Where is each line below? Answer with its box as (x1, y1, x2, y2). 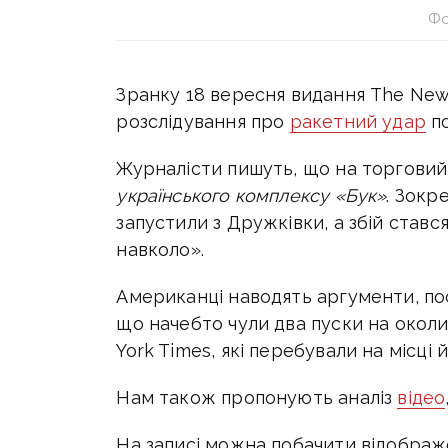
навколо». (116, 239, 205, 261)
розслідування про (116, 111, 290, 133)
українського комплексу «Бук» (116, 185, 387, 207)
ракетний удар (289, 111, 426, 133)
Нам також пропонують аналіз (116, 387, 398, 409)
